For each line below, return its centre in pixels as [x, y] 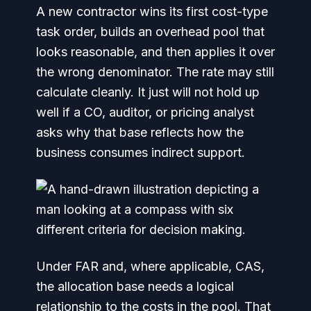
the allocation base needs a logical [135, 286]
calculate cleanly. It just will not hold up [148, 92]
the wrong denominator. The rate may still [155, 72]
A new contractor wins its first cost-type [152, 11]
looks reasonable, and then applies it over [155, 52]
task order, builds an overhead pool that [150, 32]
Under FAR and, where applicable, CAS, [150, 266]
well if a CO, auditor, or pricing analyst [145, 112]
